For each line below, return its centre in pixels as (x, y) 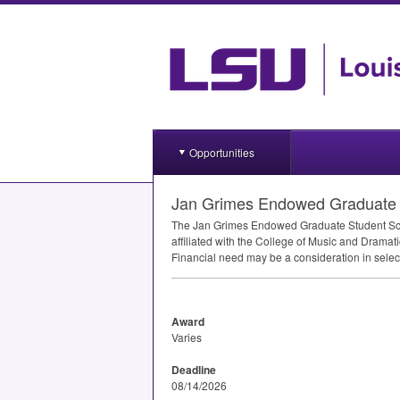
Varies (187, 337)
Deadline (194, 370)
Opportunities (222, 152)
